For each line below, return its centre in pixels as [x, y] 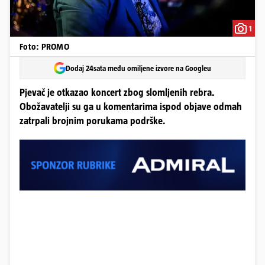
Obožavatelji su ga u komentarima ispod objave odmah [131, 107]
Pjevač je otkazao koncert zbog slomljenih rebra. [117, 93]
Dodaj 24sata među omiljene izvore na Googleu [138, 68]
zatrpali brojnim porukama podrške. [93, 121]
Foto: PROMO [44, 46]
